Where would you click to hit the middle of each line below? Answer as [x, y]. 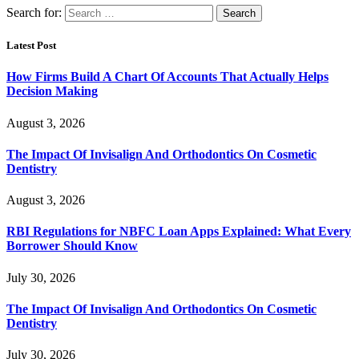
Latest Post [31, 46]
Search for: [34, 13]
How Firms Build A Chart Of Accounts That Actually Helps [167, 77]
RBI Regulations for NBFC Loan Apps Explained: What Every [179, 232]
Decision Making [52, 91]
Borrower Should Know [72, 246]
